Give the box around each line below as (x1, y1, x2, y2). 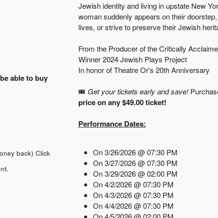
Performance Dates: (78, 118, 146, 129)
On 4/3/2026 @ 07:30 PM (92, 189, 174, 200)
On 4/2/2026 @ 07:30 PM (92, 179, 174, 189)
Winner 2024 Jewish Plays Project (78, 54, 187, 64)
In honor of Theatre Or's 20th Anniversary (78, 64, 210, 75)
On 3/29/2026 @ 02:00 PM (92, 168, 178, 179)
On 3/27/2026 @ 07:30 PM (92, 157, 178, 168)
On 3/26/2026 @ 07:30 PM (92, 146, 178, 157)
